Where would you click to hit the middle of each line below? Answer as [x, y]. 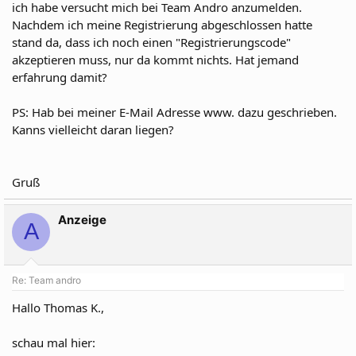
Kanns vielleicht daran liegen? [93, 129]
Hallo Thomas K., [58, 308]
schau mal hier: [54, 342]
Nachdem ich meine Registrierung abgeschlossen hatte [162, 24]
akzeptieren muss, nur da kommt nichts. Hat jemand [155, 59]
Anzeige [82, 219]
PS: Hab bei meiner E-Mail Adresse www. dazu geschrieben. [174, 112]
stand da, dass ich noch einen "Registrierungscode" [151, 42]
